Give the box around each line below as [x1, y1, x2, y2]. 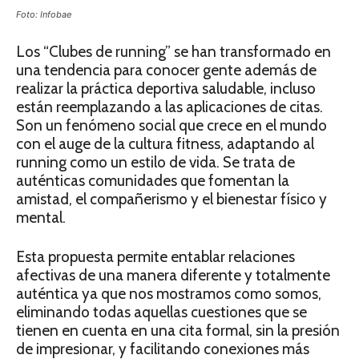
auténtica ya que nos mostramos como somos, [16, 284, 321, 303]
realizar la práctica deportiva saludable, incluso [16, 79, 316, 98]
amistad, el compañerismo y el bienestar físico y [16, 190, 327, 208]
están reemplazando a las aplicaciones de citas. [16, 98, 323, 116]
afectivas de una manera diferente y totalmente [16, 266, 330, 284]
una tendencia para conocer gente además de [16, 61, 317, 79]
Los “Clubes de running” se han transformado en [16, 42, 331, 61]
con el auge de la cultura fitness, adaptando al [16, 135, 314, 153]
